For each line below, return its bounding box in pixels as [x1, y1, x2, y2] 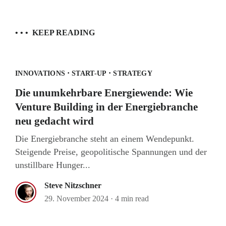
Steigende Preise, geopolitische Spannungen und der [15, 147, 207, 157]
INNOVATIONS [15, 69, 66, 78]
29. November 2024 [44, 194, 108, 203]
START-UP [72, 69, 107, 78]
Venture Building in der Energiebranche [15, 101, 198, 114]
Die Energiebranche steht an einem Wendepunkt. [15, 134, 194, 144]
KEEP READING [32, 28, 95, 37]
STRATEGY [113, 69, 152, 78]
